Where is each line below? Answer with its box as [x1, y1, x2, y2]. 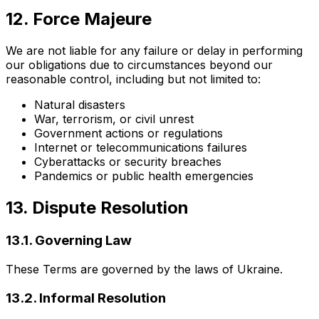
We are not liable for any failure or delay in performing [6, 43, 303, 58]
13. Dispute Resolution [6, 197, 189, 219]
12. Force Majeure [6, 9, 152, 30]
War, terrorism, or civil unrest [34, 112, 194, 127]
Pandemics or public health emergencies [34, 169, 253, 184]
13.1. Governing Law [6, 232, 132, 249]
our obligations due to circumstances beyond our [6, 58, 273, 73]
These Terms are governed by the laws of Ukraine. [6, 261, 283, 276]
